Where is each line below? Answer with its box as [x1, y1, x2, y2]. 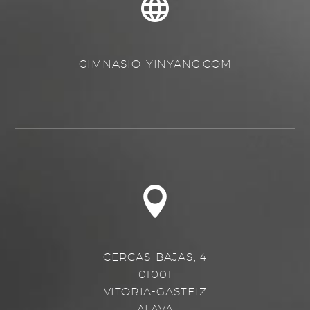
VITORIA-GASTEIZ [103, 285, 207, 298]
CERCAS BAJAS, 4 [103, 250, 207, 264]
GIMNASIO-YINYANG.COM [78, 57, 232, 71]
